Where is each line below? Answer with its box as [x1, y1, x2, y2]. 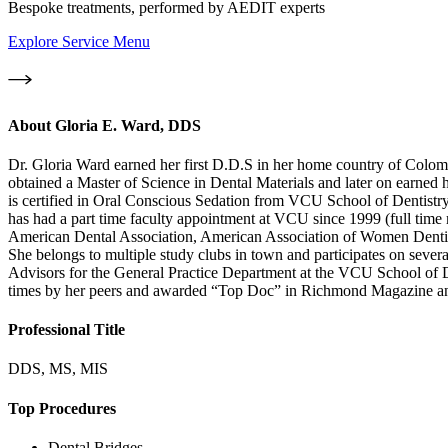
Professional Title [8, 321, 125, 339]
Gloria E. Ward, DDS [55, 116, 201, 134]
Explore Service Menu [8, 33, 150, 51]
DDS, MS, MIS [8, 360, 108, 378]
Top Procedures [8, 399, 116, 417]
